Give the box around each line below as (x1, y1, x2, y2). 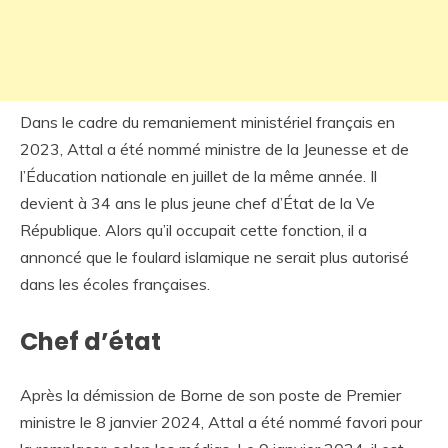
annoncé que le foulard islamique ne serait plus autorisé (20, 247, 409, 268)
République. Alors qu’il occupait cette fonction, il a (20, 220, 367, 241)
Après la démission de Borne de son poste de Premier (20, 385, 401, 406)
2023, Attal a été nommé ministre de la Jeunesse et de (20, 139, 409, 160)
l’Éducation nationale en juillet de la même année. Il (20, 166, 377, 187)
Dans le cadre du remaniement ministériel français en (20, 112, 395, 133)
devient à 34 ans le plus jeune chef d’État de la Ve (20, 193, 375, 214)
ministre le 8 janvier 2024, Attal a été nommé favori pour (20, 412, 422, 433)
